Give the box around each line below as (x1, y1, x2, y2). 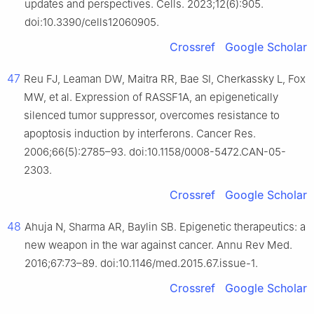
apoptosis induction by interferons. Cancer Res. (24, 127, 256, 141)
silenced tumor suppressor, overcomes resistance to (24, 109, 280, 123)
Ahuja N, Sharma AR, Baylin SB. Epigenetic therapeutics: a (25, 220, 306, 234)
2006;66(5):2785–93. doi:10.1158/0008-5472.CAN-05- (24, 145, 286, 159)
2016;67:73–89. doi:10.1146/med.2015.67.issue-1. (25, 257, 258, 271)
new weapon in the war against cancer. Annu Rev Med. (25, 238, 292, 252)
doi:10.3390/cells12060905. (25, 15, 159, 29)
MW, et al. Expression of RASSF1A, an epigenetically (24, 90, 278, 104)
